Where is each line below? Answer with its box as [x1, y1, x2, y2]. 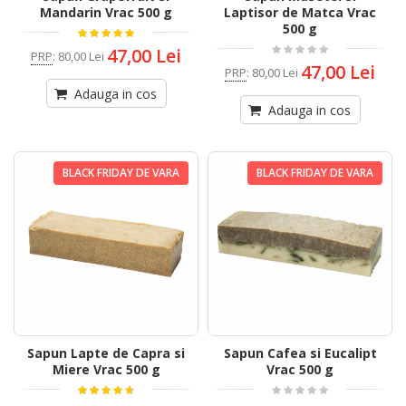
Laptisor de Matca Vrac [224, 4, 376, 22]
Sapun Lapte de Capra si [27, 344, 185, 362]
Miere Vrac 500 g [52, 361, 160, 379]
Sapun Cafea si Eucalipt [223, 344, 377, 362]
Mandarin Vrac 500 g [40, 4, 172, 22]
